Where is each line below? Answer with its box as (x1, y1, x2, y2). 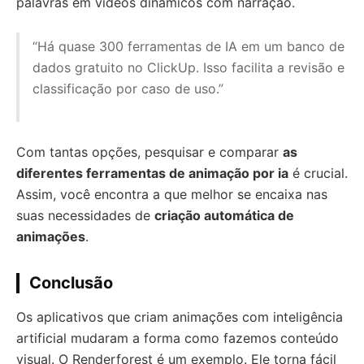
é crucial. (288, 165, 348, 181)
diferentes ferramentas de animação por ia (16, 165, 288, 181)
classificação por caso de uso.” (32, 80, 223, 97)
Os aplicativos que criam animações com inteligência (16, 309, 343, 325)
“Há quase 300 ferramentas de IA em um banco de (32, 38, 344, 54)
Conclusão (29, 273, 113, 292)
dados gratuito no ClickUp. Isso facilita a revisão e (32, 59, 344, 76)
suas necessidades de (16, 207, 154, 223)
